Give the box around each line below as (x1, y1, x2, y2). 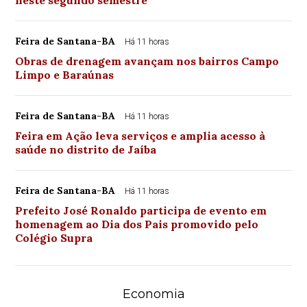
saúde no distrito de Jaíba (15, 143, 157, 157)
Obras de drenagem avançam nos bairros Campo (15, 54, 280, 69)
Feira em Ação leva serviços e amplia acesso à (15, 129, 266, 143)
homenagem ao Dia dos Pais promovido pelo (15, 217, 259, 232)
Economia (122, 286, 185, 302)
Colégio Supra (15, 231, 93, 245)
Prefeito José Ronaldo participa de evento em (15, 204, 267, 218)
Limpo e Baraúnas (15, 68, 114, 82)
